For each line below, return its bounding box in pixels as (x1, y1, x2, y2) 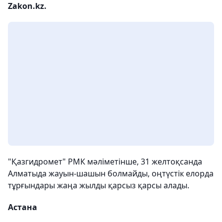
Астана (8, 202, 37, 213)
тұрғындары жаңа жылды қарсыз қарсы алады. (8, 180, 189, 191)
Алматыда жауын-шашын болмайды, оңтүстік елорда (8, 168, 214, 179)
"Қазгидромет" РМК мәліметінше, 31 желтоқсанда (8, 156, 202, 167)
